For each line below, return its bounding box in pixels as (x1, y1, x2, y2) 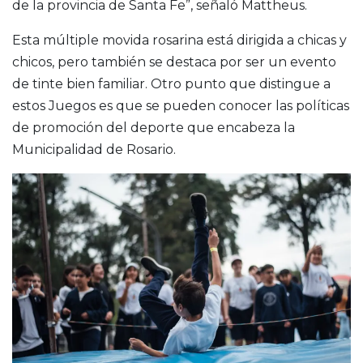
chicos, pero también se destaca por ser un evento (12, 53, 336, 70)
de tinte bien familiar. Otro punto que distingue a (12, 75, 331, 92)
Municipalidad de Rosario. (12, 141, 176, 157)
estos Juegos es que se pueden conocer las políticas (12, 97, 349, 113)
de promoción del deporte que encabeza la (12, 119, 295, 135)
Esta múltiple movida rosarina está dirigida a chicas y (12, 32, 347, 48)
